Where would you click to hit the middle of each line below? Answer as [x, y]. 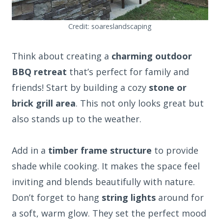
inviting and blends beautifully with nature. [103, 182]
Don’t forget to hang [57, 198]
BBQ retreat [39, 72]
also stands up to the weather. [77, 119]
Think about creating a [62, 56]
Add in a [30, 151]
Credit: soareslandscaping [110, 27]
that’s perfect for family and [128, 72]
